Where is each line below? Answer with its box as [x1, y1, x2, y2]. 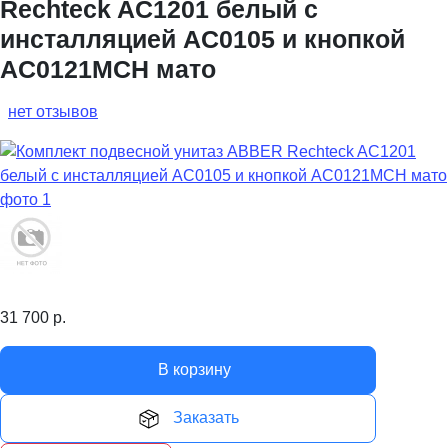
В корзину [157, 360, 231, 378]
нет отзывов [8, 102, 98, 120]
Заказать [173, 408, 239, 426]
